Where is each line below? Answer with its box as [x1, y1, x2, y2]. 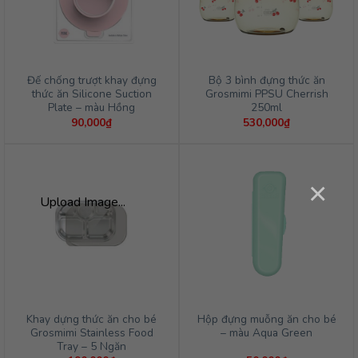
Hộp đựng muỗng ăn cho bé [197, 311, 336, 327]
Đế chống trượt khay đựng [26, 73, 157, 89]
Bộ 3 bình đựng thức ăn [208, 73, 325, 89]
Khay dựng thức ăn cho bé [26, 311, 157, 327]
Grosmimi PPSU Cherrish [205, 86, 328, 102]
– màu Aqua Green [221, 324, 312, 340]
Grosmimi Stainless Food [30, 324, 153, 340]
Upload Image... [40, 193, 125, 211]
